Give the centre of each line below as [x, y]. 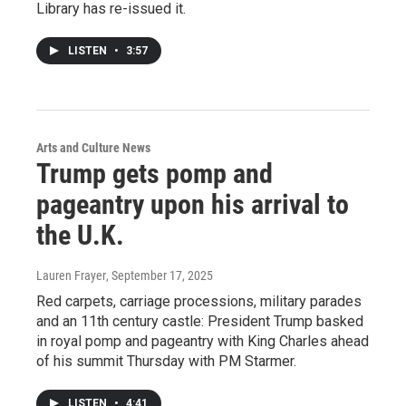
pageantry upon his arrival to [193, 204]
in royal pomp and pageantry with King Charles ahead [203, 341]
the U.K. [80, 235]
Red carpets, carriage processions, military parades [199, 301]
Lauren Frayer [71, 275]
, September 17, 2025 [159, 275]
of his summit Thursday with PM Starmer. [166, 361]
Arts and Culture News [93, 148]
